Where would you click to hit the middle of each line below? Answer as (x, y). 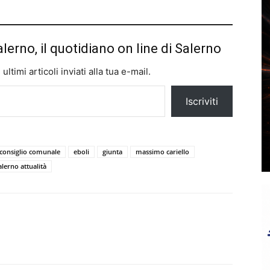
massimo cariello (162, 151)
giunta (112, 151)
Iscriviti (202, 101)
